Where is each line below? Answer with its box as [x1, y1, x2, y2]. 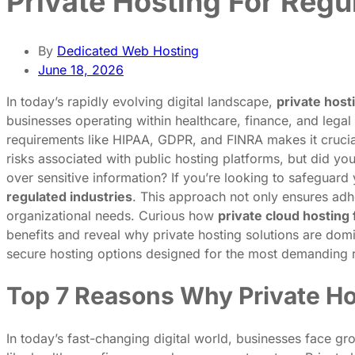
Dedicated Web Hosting [57, 42, 199, 59]
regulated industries [6, 188, 132, 204]
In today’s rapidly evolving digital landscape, [6, 93, 277, 109]
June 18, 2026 [38, 61, 124, 78]
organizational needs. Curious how [6, 207, 218, 223]
